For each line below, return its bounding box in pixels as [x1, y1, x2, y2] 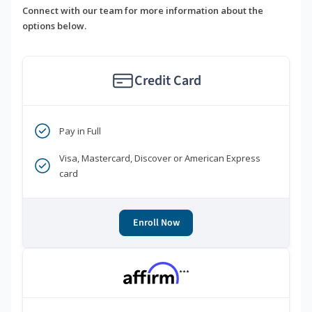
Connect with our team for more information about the [22, 4, 263, 17]
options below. [22, 19, 86, 33]
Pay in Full [59, 125, 101, 138]
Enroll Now [132, 216, 180, 231]
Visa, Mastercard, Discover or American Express [59, 152, 260, 165]
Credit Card [134, 71, 201, 91]
